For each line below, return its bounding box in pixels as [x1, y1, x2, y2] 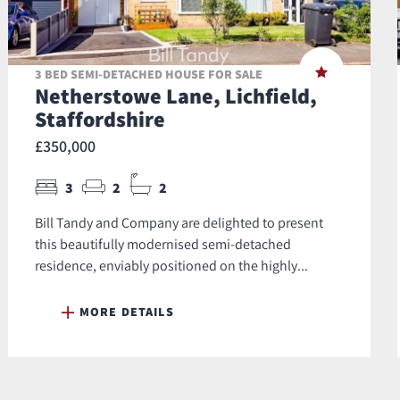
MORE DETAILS [79, 304, 174, 321]
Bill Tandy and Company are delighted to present [35, 213, 323, 232]
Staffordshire [35, 104, 165, 134]
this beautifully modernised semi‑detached [35, 235, 291, 254]
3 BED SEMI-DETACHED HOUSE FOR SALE [35, 66, 262, 83]
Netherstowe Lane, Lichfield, [35, 81, 317, 111]
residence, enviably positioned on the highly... [35, 256, 308, 275]
